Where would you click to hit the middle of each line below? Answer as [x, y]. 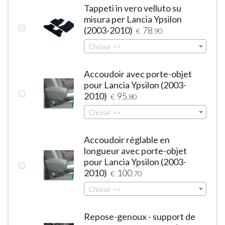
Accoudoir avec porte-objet [138, 74]
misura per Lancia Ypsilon [133, 19]
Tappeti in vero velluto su [133, 8]
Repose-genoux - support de [140, 217]
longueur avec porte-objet [136, 150]
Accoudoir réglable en [127, 139]
